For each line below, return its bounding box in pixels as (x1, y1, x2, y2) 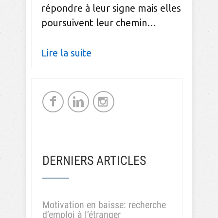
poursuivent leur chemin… (41, 17, 156, 29)
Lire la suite (41, 47, 91, 59)
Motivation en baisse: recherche (42, 199, 166, 211)
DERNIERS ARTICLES (42, 153, 146, 168)
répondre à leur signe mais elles (41, 2, 181, 14)
